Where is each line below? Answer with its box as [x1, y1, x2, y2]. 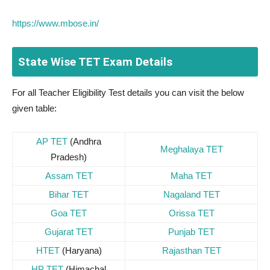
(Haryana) [59, 245, 102, 256]
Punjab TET [168, 227, 215, 237]
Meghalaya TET [160, 144, 223, 154]
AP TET [36, 136, 67, 146]
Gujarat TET [45, 227, 93, 237]
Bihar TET [49, 189, 89, 199]
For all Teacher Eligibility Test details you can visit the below [12, 87, 244, 98]
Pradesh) [51, 152, 87, 162]
